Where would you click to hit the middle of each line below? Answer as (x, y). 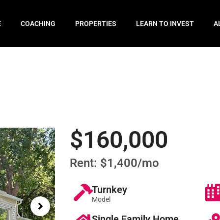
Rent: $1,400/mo (114, 163)
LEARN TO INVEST (165, 24)
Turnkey (110, 190)
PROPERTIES (96, 24)
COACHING (38, 24)
